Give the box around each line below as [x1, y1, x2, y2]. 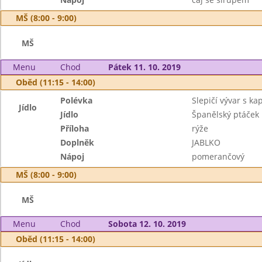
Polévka [60, 95, 93, 106]
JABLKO [191, 137, 220, 148]
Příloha [60, 123, 89, 134]
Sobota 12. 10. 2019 [108, 218, 186, 229]
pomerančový [191, 151, 244, 162]
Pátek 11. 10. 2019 [108, 61, 181, 73]
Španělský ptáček [191, 109, 259, 120]
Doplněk [60, 137, 95, 148]
